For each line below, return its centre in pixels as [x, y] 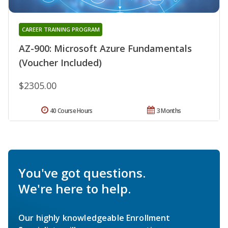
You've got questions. [82, 173]
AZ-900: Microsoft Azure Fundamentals [105, 48]
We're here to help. [75, 188]
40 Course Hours [71, 110]
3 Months [169, 110]
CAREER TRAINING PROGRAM [61, 29]
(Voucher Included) [60, 62]
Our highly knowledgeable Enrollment [94, 218]
